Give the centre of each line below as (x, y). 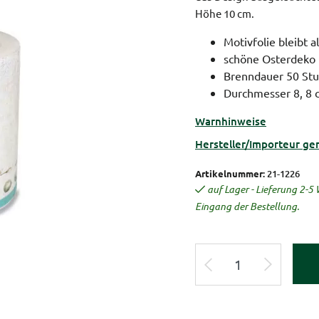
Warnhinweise (231, 121)
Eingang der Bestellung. (247, 206)
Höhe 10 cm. (225, 13)
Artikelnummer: (230, 173)
